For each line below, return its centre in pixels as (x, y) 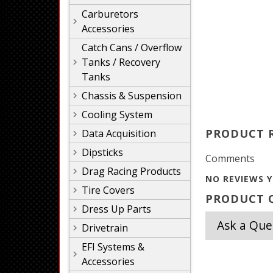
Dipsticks (102, 152)
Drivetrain (105, 228)
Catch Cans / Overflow (132, 48)
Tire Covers (108, 190)
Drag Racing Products (131, 171)
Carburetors (110, 14)
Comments (230, 158)
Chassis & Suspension (132, 96)
